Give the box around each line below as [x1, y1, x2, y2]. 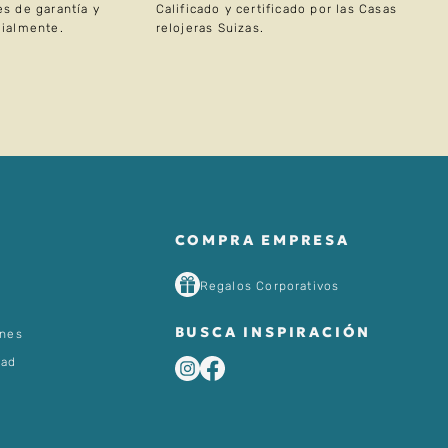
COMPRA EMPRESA [174, 231, 350, 250]
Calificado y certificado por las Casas [155, 2, 398, 17]
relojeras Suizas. [155, 21, 264, 36]
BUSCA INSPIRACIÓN [174, 323, 372, 342]
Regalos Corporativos [199, 279, 340, 294]
